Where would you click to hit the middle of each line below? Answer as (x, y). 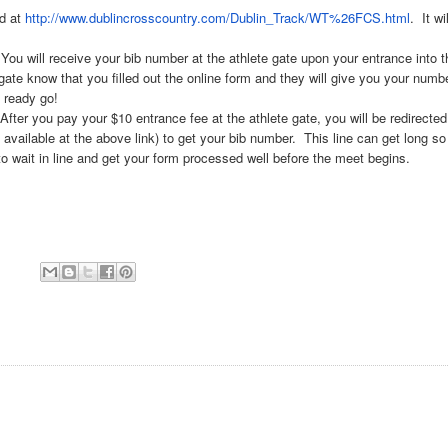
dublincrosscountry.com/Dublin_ (181, 18)
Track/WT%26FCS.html (342, 18)
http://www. (57, 18)
